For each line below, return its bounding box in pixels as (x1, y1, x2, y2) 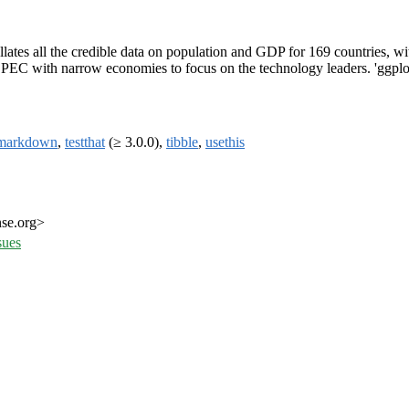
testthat (65, 134, 105, 151)
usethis (205, 134, 245, 151)
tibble (166, 134, 198, 151)
